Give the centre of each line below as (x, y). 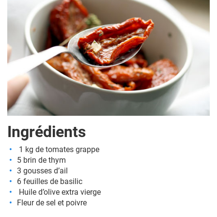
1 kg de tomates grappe (58, 150)
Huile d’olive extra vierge (59, 192)
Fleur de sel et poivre (52, 203)
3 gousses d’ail (42, 171)
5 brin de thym (41, 160)
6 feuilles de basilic (50, 182)
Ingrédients (46, 132)
